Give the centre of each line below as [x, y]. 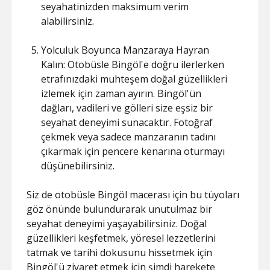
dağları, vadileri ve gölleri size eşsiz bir [127, 108]
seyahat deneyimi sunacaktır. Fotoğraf [127, 122]
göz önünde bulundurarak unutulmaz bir [120, 209]
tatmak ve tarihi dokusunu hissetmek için [120, 253]
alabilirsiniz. [68, 21]
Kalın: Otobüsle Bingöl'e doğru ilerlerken [133, 64]
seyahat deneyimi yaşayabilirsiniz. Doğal [117, 224]
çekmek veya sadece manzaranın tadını [129, 137]
